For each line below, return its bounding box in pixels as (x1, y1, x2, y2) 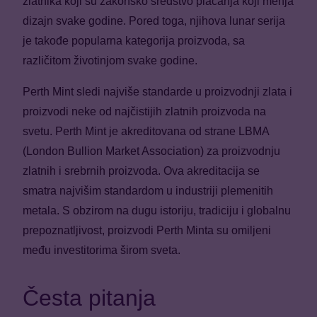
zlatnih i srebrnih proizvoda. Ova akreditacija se (23, 164, 260, 177)
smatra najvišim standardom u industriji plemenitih (23, 184, 273, 197)
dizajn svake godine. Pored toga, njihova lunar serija (23, 14, 285, 27)
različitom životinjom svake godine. (23, 54, 197, 67)
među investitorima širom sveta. (23, 243, 180, 256)
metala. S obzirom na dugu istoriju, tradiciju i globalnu (23, 204, 291, 217)
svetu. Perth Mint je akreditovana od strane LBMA (23, 125, 269, 137)
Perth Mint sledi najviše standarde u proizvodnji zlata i (23, 85, 292, 98)
